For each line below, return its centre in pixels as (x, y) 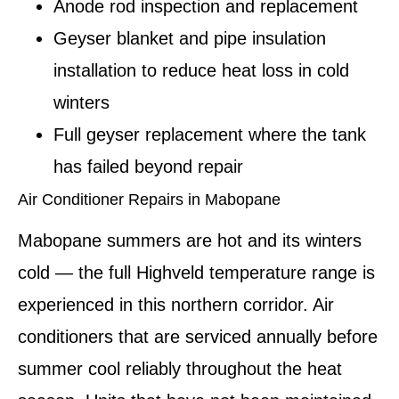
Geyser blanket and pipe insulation (190, 39)
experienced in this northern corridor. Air (176, 305)
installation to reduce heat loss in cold (201, 71)
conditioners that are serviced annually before (198, 337)
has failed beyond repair (148, 167)
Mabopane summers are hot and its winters (190, 241)
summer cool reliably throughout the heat (180, 369)
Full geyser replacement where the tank (210, 135)
